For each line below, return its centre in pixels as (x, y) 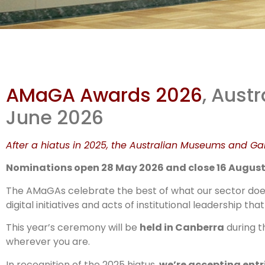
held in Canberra (182, 228)
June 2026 (55, 117)
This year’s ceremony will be (73, 228)
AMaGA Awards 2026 (104, 95)
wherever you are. (48, 242)
